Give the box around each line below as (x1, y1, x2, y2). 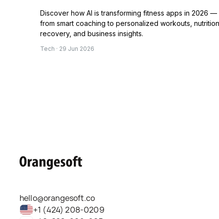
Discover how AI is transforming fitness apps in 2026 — (40, 9, 217, 18)
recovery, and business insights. (40, 29, 143, 38)
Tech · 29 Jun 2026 (40, 45, 94, 53)
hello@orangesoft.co (20, 193, 95, 204)
